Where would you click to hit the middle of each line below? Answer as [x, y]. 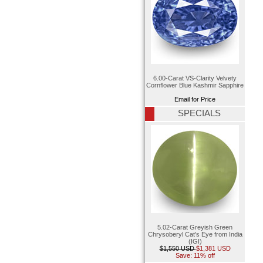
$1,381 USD [213, 249]
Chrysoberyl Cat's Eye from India [195, 235]
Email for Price [195, 99]
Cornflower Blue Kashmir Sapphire [195, 85]
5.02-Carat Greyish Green [195, 227]
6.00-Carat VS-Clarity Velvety [195, 78]
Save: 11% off [195, 256]
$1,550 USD [178, 249]
